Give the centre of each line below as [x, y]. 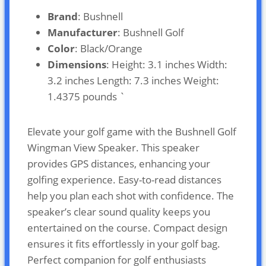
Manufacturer [83, 32]
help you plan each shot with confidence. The [131, 195]
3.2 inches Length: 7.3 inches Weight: [133, 80]
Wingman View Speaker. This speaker [113, 147]
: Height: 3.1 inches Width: [167, 64]
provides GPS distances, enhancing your [119, 163]
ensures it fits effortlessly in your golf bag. [124, 243]
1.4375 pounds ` [86, 96]
